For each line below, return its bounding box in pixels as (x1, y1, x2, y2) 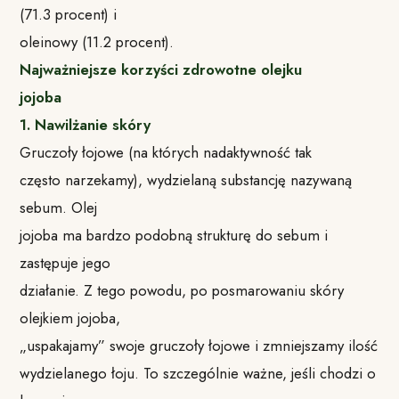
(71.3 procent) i (20, 3, 118, 25)
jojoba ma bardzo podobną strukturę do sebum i (20, 224, 329, 246)
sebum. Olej (20, 196, 98, 218)
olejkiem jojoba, (20, 306, 121, 329)
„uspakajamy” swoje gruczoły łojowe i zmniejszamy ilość (20, 334, 379, 356)
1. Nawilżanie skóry (20, 113, 151, 135)
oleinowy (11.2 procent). (20, 30, 175, 53)
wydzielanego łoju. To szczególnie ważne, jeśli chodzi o (20, 362, 377, 384)
